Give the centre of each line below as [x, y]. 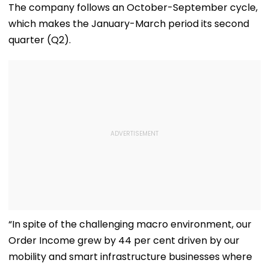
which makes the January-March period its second [129, 23]
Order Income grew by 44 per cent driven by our [124, 240]
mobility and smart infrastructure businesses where [130, 256]
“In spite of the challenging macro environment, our [130, 224]
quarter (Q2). [40, 40]
